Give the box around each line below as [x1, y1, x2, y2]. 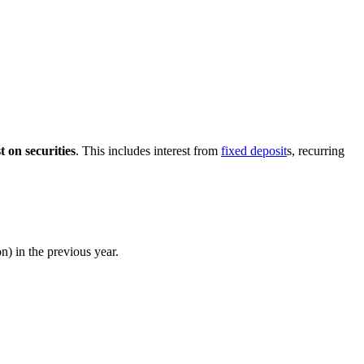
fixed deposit [221, 143, 287, 158]
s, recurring [287, 143, 344, 158]
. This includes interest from [76, 143, 221, 158]
